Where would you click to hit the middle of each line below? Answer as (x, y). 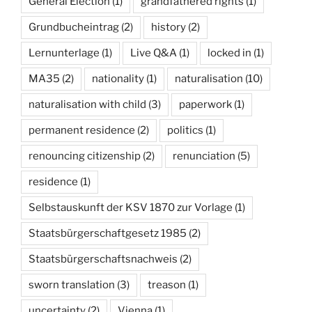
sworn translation (72, 285)
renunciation (204, 156)
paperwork (205, 104)
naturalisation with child (87, 104)
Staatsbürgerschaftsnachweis (103, 259)
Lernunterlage (64, 53)
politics (185, 130)
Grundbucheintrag (74, 27)
